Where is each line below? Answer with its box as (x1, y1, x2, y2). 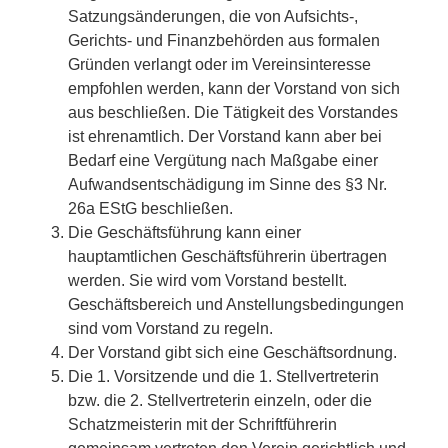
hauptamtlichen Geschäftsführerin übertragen (68, 247, 387, 265)
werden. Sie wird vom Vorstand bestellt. (68, 271, 347, 289)
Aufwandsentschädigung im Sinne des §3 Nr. (68, 175, 387, 193)
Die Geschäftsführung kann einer (68, 223, 301, 241)
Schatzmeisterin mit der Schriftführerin (68, 415, 337, 433)
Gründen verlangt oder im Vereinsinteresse (68, 55, 371, 73)
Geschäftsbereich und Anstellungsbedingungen (68, 295, 404, 313)
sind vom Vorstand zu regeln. (68, 319, 273, 337)
